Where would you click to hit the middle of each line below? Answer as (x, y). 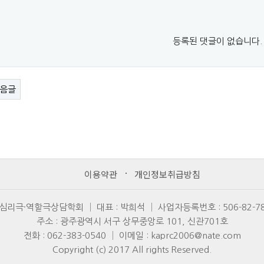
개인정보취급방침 (167, 174)
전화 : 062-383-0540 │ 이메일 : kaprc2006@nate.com (132, 235)
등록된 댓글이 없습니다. (217, 41)
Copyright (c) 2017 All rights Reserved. (132, 249)
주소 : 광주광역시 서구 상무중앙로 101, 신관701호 (132, 221)
